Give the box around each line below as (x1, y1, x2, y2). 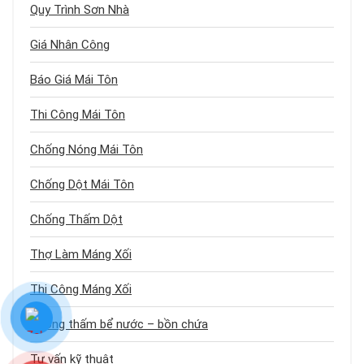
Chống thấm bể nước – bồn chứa (30, 317, 208, 332)
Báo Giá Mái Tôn (30, 72, 118, 88)
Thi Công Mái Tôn (30, 107, 125, 123)
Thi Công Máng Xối (30, 282, 132, 297)
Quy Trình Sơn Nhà (30, 2, 129, 18)
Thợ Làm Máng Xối (30, 247, 132, 262)
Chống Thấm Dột (30, 212, 123, 227)
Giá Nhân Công (30, 37, 110, 53)
